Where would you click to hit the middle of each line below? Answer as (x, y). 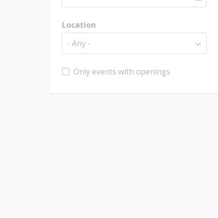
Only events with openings (122, 72)
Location (79, 25)
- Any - (79, 43)
